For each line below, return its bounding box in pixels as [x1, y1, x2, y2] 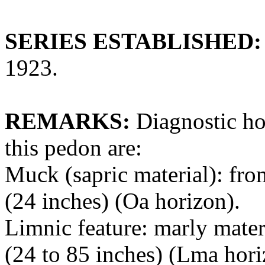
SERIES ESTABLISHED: [5, 28, 261, 54]
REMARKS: [5, 108, 130, 134]
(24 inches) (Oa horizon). [5, 188, 240, 214]
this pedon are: [5, 134, 142, 160]
